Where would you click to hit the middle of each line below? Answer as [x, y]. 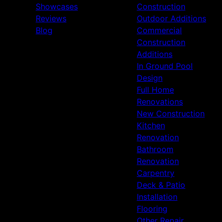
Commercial [159, 30]
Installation [157, 197]
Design [150, 78]
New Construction [171, 114]
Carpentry [156, 173]
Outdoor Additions [171, 19]
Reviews [51, 19]
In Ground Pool [165, 66]
